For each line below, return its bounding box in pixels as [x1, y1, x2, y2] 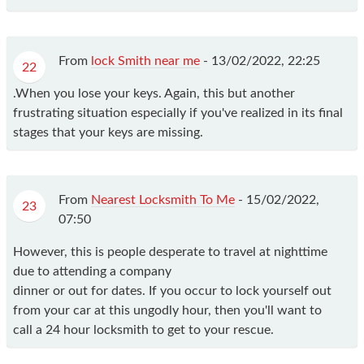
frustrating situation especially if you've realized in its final [13, 106, 343, 119]
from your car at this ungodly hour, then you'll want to [13, 303, 322, 317]
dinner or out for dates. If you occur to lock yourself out [13, 284, 331, 297]
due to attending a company [13, 264, 171, 278]
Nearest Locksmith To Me [91, 193, 235, 206]
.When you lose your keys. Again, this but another [13, 86, 295, 100]
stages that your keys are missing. [13, 125, 203, 139]
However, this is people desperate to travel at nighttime [13, 245, 327, 258]
